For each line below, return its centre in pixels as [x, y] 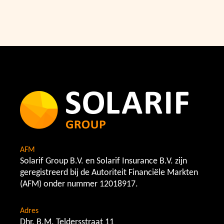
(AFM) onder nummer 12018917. [79, 184]
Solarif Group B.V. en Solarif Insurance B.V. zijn [103, 161]
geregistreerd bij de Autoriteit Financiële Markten [109, 173]
